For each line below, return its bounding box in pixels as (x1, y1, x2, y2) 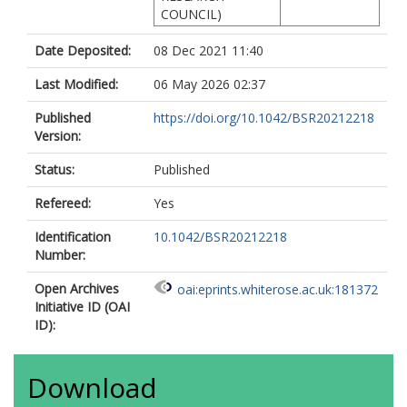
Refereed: (35, 194, 91, 212)
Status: (35, 161, 74, 178)
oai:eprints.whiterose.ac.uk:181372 (177, 281, 378, 299)
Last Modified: (35, 75, 118, 93)
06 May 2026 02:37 (154, 75, 265, 93)
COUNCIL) (161, 5, 222, 23)
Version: (35, 127, 81, 144)
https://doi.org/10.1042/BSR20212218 (154, 109, 374, 126)
